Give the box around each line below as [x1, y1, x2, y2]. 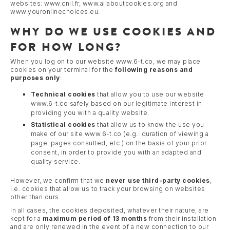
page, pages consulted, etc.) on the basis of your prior [31, 139, 207, 147]
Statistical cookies [31, 120, 95, 128]
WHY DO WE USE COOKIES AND [10, 23, 216, 40]
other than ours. [10, 193, 61, 201]
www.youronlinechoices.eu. [10, 7, 100, 15]
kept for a [10, 214, 43, 222]
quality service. [31, 157, 80, 165]
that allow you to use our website [95, 90, 204, 98]
